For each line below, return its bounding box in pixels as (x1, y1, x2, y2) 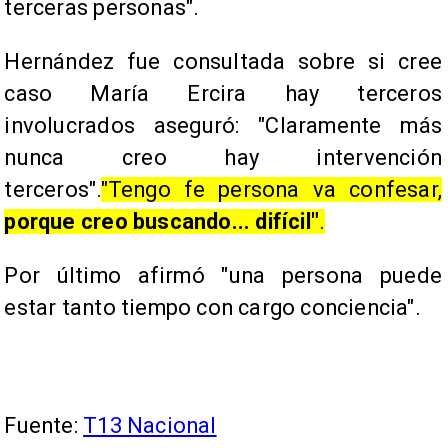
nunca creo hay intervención (4, 145, 442, 171)
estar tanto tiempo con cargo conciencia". (4, 295, 421, 321)
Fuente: (4, 413, 84, 439)
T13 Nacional (83, 413, 217, 439)
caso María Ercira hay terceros (4, 81, 442, 107)
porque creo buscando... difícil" (4, 209, 320, 235)
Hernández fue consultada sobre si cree (4, 49, 442, 75)
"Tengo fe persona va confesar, (100, 177, 442, 203)
